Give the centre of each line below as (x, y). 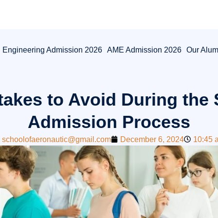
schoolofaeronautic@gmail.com (56, 139)
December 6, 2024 (152, 139)
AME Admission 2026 (144, 50)
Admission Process (109, 122)
